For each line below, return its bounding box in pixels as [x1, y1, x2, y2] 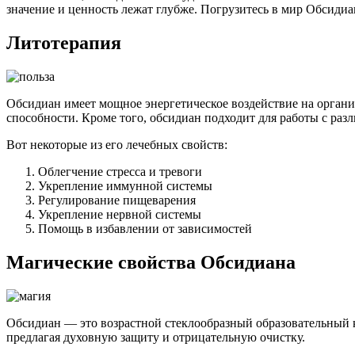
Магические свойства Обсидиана [6, 251, 296, 273]
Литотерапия [6, 32, 121, 54]
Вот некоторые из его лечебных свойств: [6, 138, 227, 151]
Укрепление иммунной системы [38, 179, 212, 193]
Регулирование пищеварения [38, 193, 196, 207]
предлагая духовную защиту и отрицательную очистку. [6, 330, 305, 344]
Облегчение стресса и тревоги [38, 165, 202, 178]
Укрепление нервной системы [38, 208, 201, 221]
